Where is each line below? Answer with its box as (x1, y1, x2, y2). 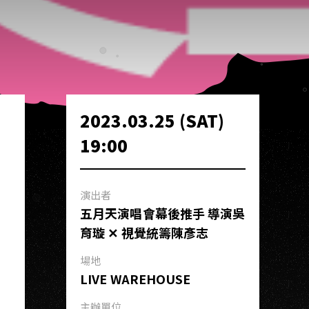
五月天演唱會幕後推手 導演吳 (80, 204, 246, 222)
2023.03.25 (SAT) (80, 108, 224, 132)
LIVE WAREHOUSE (80, 270, 191, 288)
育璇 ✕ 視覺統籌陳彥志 (80, 223, 209, 241)
